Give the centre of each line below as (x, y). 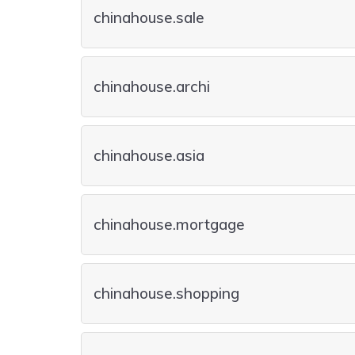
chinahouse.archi (152, 86)
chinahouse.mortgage (169, 224)
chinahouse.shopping (166, 293)
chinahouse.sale (149, 17)
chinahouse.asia (149, 155)
